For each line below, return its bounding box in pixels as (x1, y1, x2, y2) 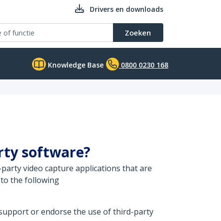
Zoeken (125, 28, 151, 37)
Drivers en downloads (90, 4, 163, 14)
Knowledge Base (46, 60, 104, 70)
